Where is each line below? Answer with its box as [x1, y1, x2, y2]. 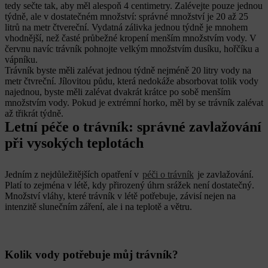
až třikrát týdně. [5, 108, 66, 118]
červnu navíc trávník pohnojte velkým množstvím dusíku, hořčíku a [5, 44, 259, 54]
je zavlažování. [195, 169, 254, 179]
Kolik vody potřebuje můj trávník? [5, 248, 178, 261]
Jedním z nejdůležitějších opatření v [5, 169, 141, 179]
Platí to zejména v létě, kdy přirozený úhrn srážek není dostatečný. [5, 180, 254, 190]
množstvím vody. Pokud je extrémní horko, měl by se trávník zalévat [5, 98, 263, 108]
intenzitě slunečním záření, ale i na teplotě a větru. [5, 202, 192, 212]
